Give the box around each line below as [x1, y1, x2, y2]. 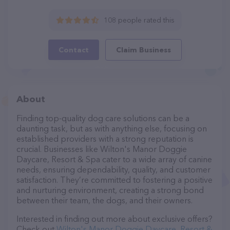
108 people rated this [103, 15, 175, 25]
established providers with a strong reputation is [16, 133, 194, 144]
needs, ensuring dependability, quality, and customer [16, 164, 210, 175]
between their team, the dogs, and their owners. [16, 195, 193, 205]
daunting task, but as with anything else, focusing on [16, 123, 207, 133]
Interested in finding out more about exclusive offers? [16, 214, 213, 224]
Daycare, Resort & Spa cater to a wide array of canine [16, 154, 212, 164]
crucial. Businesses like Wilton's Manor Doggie [16, 144, 187, 154]
